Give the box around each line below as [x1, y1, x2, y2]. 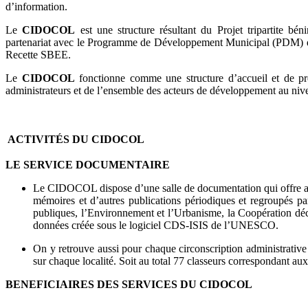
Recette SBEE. [5, 49, 71, 61]
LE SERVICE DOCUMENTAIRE [5, 159, 170, 171]
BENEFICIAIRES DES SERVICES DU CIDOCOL [5, 278, 252, 291]
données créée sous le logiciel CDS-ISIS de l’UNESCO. [33, 219, 278, 232]
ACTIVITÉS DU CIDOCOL [8, 133, 144, 146]
